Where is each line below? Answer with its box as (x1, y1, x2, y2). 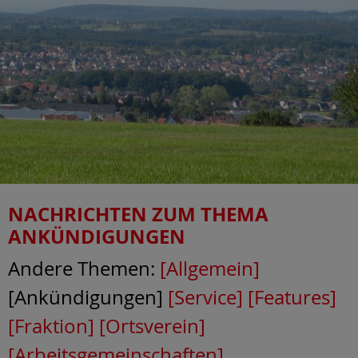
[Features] (248, 284, 336, 310)
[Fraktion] (8, 312, 94, 339)
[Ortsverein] (99, 312, 205, 339)
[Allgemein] (160, 255, 260, 281)
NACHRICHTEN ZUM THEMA (8, 200, 268, 228)
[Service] (168, 284, 243, 310)
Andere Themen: (8, 255, 160, 281)
